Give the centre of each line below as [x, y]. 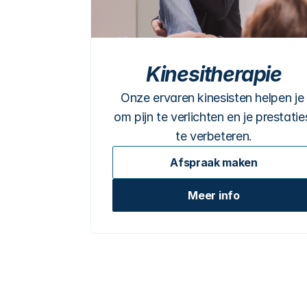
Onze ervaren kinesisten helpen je [212, 98]
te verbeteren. [214, 136]
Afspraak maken [214, 162]
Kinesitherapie [214, 74]
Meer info [214, 195]
